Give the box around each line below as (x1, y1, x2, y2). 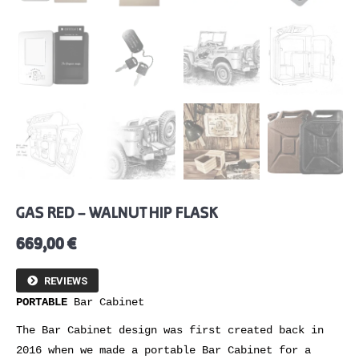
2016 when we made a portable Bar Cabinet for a (16, 343, 311, 357)
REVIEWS (44, 274, 87, 287)
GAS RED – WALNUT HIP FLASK (16, 203, 218, 222)
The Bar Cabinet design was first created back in (16, 323, 324, 337)
